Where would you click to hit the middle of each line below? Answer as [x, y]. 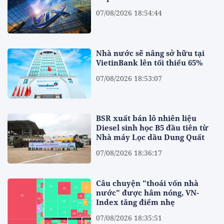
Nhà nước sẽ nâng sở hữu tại [150, 53]
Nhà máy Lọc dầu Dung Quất [150, 137]
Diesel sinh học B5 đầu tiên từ [152, 128]
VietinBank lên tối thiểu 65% [150, 62]
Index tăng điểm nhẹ [136, 202]
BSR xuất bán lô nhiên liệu [146, 118]
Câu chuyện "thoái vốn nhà [147, 183]
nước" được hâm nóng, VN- [148, 193]
